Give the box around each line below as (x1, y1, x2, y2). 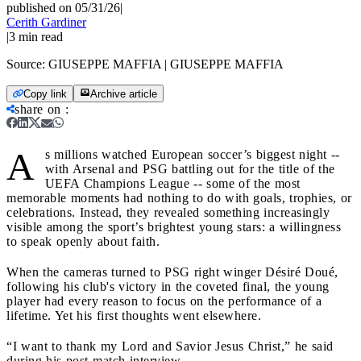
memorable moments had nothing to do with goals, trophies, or (6, 190, 352, 205)
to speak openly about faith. (6, 234, 160, 248)
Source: (6, 56, 48, 71)
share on (15, 102, 61, 116)
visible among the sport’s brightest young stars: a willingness (6, 219, 341, 234)
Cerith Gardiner (6, 15, 86, 29)
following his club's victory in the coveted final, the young (6, 279, 330, 293)
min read (19, 29, 63, 44)
